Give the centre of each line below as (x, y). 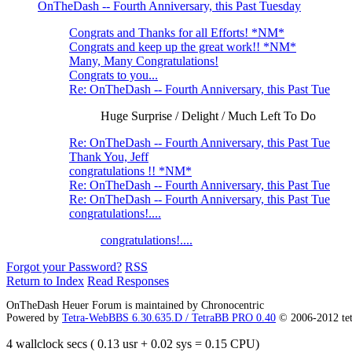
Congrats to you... (114, 75)
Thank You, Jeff (109, 157)
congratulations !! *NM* (130, 171)
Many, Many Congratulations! (144, 61)
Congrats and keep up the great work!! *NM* (183, 47)
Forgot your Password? (64, 267)
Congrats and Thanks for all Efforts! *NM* (177, 33)
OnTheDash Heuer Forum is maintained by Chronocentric (135, 306)
